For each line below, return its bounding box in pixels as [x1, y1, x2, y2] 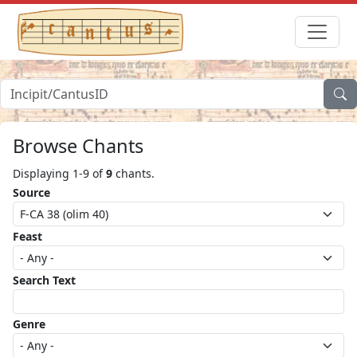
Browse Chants [13, 132, 143, 159]
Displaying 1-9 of [13, 165, 106, 181]
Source [13, 184, 50, 200]
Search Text [13, 272, 76, 288]
